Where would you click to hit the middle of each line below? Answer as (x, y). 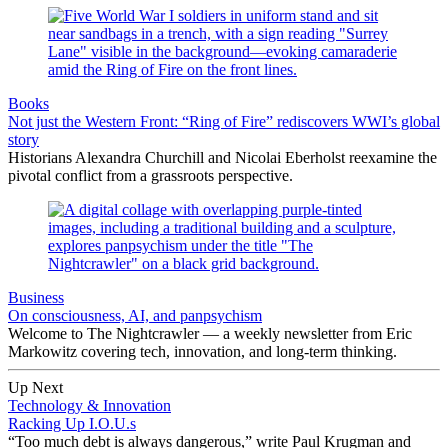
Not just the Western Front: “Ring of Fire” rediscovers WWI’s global (224, 121)
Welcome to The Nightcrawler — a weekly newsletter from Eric (210, 333)
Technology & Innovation (89, 405)
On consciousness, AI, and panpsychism (135, 315)
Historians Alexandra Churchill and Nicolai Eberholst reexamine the (222, 157)
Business (36, 297)
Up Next (35, 387)
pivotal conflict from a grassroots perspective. (150, 175)
